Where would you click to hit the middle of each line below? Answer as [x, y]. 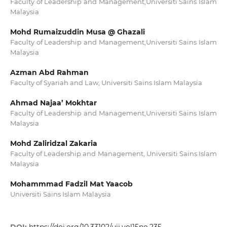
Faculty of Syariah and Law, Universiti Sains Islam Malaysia [106, 83]
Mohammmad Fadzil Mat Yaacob [71, 184]
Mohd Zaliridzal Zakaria [53, 144]
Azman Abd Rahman [49, 73]
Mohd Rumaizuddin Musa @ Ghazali [77, 32]
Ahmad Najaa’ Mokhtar [53, 103]
